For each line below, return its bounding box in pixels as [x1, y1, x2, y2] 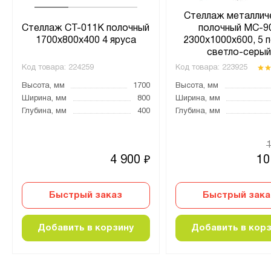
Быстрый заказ [49, 191, 123, 200]
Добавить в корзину [38, 223, 134, 232]
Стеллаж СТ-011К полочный [22, 24, 150, 33]
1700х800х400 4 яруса [35, 36, 136, 45]
